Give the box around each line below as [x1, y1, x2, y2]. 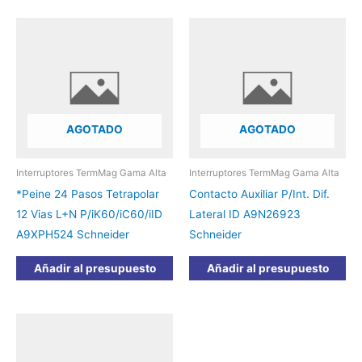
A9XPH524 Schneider [16, 228, 129, 242]
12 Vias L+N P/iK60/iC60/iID [16, 208, 162, 221]
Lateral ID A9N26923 [189, 208, 301, 221]
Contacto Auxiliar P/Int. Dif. [189, 187, 330, 201]
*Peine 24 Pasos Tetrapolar [16, 187, 159, 201]
